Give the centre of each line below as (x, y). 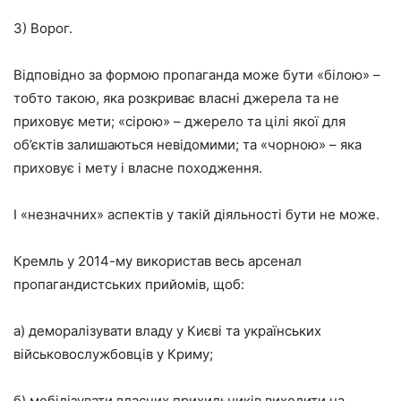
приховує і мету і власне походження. (138, 167)
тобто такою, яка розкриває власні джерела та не (176, 98)
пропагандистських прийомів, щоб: (129, 284)
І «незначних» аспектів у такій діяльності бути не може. (196, 214)
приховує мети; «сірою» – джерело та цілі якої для (179, 121)
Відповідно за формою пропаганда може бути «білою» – (197, 74)
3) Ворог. (43, 28)
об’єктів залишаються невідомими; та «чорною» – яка (188, 144)
